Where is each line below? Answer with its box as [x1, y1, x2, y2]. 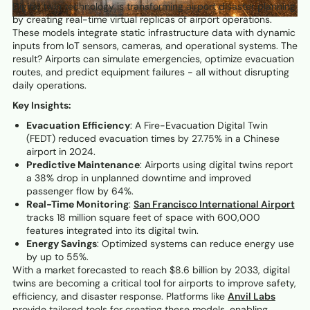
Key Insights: [12, 98, 71, 111]
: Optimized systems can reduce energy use [96, 237, 294, 250]
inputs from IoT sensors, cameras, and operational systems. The [12, 39, 298, 52]
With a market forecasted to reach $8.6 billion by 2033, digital [12, 263, 290, 276]
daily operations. [12, 78, 86, 91]
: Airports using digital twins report [139, 158, 293, 171]
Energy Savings [26, 237, 97, 250]
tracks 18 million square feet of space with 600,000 [26, 210, 260, 224]
